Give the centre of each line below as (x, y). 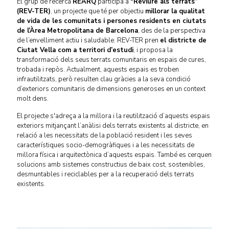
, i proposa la (153, 50)
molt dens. (33, 99)
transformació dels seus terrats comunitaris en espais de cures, (111, 60)
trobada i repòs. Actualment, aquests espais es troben (98, 70)
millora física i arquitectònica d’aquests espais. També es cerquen (114, 155)
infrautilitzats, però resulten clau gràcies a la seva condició (104, 79)
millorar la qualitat (175, 11)
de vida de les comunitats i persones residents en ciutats (111, 21)
